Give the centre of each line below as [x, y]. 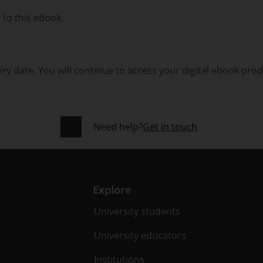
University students [137, 211]
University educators [140, 235]
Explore [112, 190]
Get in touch [170, 127]
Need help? [118, 127]
